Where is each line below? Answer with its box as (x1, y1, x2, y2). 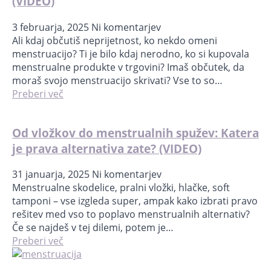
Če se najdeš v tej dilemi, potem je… (12, 221, 174, 235)
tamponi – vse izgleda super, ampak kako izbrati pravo (12, 194, 258, 208)
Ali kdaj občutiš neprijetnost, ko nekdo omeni (12, 33, 217, 47)
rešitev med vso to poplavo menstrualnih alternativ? (12, 207, 250, 221)
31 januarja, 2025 (12, 168, 92, 181)
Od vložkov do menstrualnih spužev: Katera (12, 125, 259, 140)
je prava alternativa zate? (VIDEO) (12, 140, 201, 156)
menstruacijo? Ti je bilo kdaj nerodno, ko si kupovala (12, 47, 249, 60)
